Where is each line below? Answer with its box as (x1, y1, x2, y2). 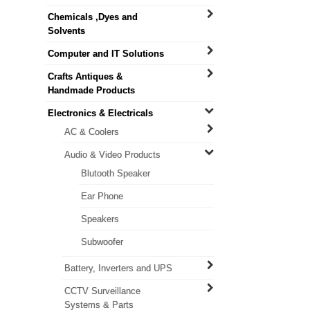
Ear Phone (80, 191, 123, 201)
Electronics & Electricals (47, 108, 153, 118)
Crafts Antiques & (47, 71, 122, 82)
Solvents (47, 26, 85, 36)
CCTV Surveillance (64, 286, 140, 296)
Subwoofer (80, 237, 123, 247)
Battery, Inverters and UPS (64, 263, 172, 273)
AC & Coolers (64, 127, 119, 137)
